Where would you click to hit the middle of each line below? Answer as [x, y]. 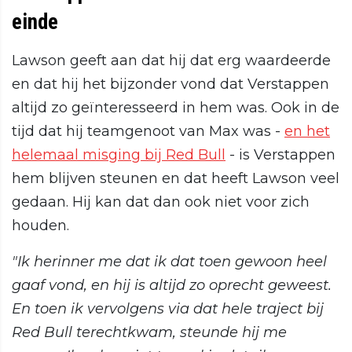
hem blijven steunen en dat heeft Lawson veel [176, 179]
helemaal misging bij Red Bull [119, 155]
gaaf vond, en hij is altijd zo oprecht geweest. [172, 286]
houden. [40, 226]
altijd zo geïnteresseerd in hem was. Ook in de [176, 108]
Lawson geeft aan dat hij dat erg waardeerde [171, 61]
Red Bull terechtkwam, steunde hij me [149, 333]
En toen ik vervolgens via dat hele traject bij [168, 309]
